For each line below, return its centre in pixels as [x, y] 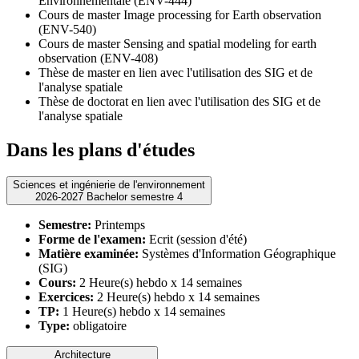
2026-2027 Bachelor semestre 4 [135, 197]
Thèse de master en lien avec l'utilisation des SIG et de [175, 72]
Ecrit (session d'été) [196, 240]
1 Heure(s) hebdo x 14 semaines [142, 312]
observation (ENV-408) [98, 58]
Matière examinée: [89, 254]
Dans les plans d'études [101, 149]
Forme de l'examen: [92, 240]
